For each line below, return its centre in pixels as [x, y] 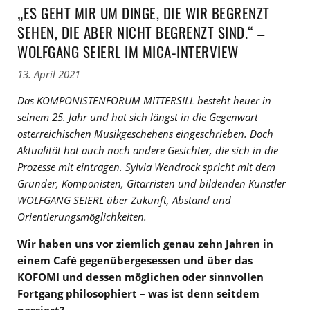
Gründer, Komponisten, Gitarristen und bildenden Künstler [152, 184]
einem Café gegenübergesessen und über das [135, 261]
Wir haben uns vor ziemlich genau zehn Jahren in [145, 244]
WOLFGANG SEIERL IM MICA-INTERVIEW [128, 51]
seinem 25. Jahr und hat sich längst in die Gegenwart [138, 117]
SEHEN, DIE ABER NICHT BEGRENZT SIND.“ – [141, 32]
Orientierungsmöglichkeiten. [82, 217]
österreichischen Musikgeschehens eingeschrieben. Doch [145, 134]
